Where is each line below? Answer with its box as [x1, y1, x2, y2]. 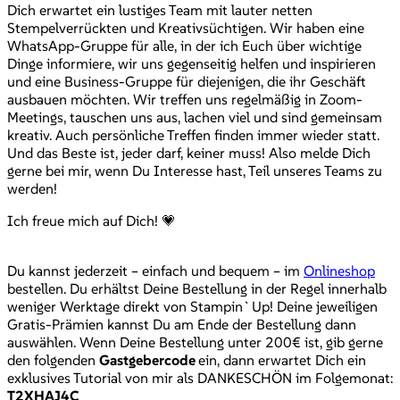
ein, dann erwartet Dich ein [198, 350, 366, 369]
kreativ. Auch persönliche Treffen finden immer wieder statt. [7, 125, 379, 144]
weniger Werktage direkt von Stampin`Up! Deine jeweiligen [7, 296, 378, 315]
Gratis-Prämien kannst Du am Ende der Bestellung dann [7, 314, 356, 333]
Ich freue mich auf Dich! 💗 [7, 211, 176, 229]
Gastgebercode [99, 350, 198, 369]
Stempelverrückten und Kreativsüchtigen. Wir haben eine [7, 18, 364, 37]
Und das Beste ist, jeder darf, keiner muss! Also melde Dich [7, 143, 371, 162]
